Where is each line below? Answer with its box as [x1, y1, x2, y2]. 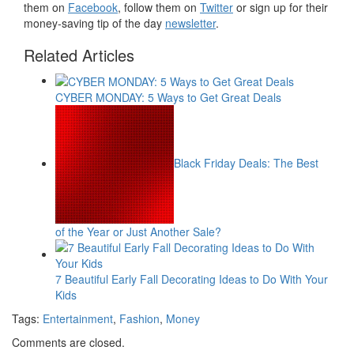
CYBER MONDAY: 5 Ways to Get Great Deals [55, 89, 281, 106]
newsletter [165, 15, 216, 31]
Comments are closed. [12, 334, 125, 351]
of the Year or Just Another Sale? [55, 224, 221, 240]
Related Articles [24, 43, 134, 66]
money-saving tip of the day [24, 15, 165, 31]
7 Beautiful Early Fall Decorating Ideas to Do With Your [55, 271, 328, 288]
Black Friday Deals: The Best [174, 155, 318, 171]
